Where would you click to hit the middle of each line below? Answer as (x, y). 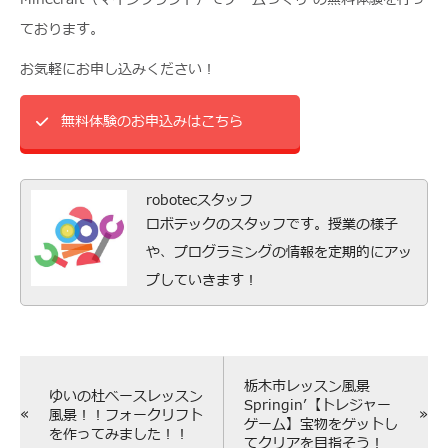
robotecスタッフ (199, 200)
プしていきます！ (202, 280)
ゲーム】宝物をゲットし (321, 424)
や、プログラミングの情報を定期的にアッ (279, 252)
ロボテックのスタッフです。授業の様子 (272, 224)
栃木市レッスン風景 (307, 386)
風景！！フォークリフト (126, 415)
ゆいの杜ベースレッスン (126, 396)
